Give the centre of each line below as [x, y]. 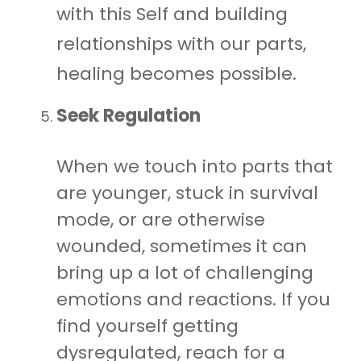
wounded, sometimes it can [182, 246]
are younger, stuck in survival [187, 193]
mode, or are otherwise [161, 219]
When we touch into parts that [195, 166]
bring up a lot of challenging [185, 272]
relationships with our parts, [181, 44]
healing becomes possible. [176, 73]
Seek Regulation [129, 115]
